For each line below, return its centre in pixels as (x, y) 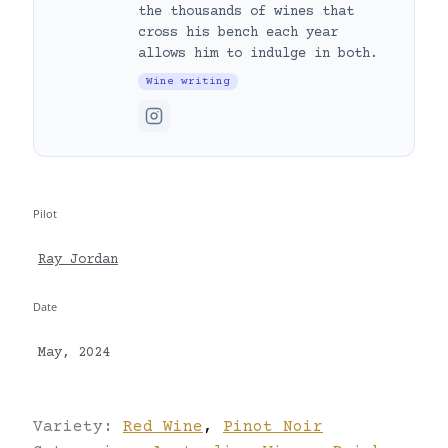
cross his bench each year (238, 32)
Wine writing (188, 81)
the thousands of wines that (246, 11)
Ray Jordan (78, 260)
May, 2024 (74, 353)
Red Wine (163, 426)
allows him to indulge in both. (258, 53)
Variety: (78, 426)
